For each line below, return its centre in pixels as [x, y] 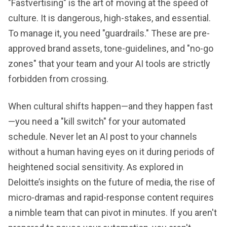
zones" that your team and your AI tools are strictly [109, 63]
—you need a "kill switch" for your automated [97, 121]
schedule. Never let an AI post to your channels [103, 136]
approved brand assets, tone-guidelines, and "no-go [111, 48]
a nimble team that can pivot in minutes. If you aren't [112, 212]
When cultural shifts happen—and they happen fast [110, 106]
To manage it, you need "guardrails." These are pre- [109, 33]
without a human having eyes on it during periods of [111, 152]
